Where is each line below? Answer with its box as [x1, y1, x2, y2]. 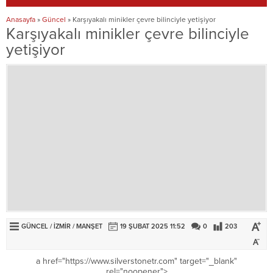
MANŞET [76, 222, 102, 230]
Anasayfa [6, 15, 35, 24]
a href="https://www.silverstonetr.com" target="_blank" [36, 255, 237, 266]
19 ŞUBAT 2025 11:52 [120, 222, 185, 230]
